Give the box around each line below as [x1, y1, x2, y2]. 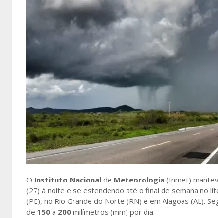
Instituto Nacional [32, 175, 101, 184]
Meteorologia [114, 175, 164, 184]
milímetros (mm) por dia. [73, 207, 155, 217]
